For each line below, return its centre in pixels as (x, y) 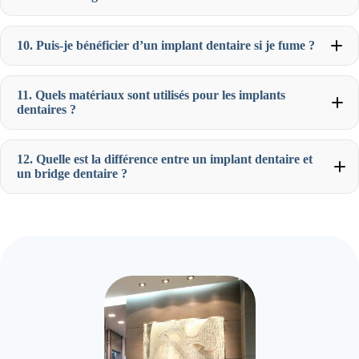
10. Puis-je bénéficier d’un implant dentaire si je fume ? (166, 45)
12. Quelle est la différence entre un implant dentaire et (165, 159)
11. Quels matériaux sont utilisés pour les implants (151, 95)
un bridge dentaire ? (72, 173)
